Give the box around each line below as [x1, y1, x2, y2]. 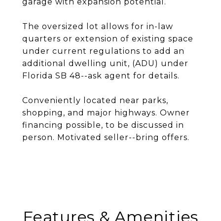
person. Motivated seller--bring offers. [22, 133, 189, 142]
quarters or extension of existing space [22, 34, 193, 43]
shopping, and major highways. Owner [22, 108, 190, 117]
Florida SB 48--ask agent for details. [22, 71, 180, 80]
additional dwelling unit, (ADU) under [22, 59, 188, 68]
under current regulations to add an [22, 46, 184, 56]
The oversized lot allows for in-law [22, 22, 173, 31]
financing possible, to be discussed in [22, 120, 184, 130]
